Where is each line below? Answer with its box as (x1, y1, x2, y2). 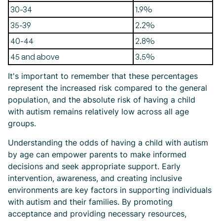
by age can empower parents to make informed (8, 149, 186, 159)
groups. (8, 118, 36, 128)
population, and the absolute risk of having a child (8, 95, 195, 105)
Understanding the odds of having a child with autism (8, 138, 208, 147)
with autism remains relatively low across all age (8, 107, 189, 116)
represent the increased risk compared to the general (8, 83, 207, 93)
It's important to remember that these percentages (8, 71, 198, 81)
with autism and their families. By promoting (8, 197, 173, 207)
